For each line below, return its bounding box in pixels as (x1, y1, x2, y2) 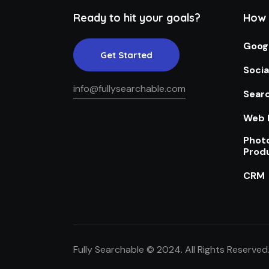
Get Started (100, 49, 153, 61)
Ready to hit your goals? (73, 11, 201, 25)
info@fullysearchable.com (73, 82, 186, 95)
